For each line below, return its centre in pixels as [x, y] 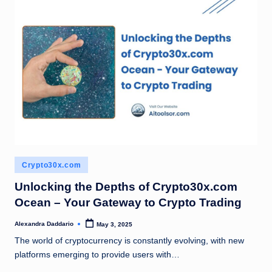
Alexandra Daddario [44, 223]
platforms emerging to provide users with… [97, 254]
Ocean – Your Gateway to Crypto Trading [128, 203]
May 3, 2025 [115, 224]
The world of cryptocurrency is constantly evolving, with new [129, 240]
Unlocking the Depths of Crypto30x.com [126, 187]
